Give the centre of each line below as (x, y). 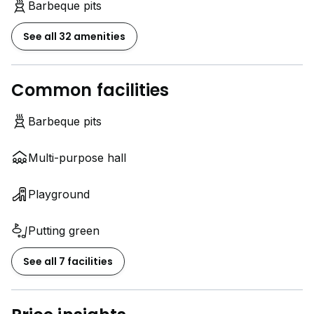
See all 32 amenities (74, 36)
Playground (59, 194)
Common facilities (90, 90)
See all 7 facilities (68, 261)
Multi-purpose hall (77, 157)
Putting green (64, 230)
